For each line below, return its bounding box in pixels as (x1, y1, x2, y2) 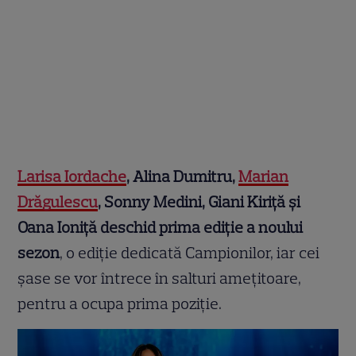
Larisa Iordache (17, 167, 127, 187)
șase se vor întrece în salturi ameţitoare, (17, 269, 302, 288)
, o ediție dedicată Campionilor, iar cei (60, 243, 320, 263)
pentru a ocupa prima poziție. (17, 294, 226, 314)
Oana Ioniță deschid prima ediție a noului (17, 218, 304, 238)
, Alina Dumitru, (126, 167, 239, 187)
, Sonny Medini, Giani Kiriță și (98, 192, 301, 212)
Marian (238, 167, 289, 187)
